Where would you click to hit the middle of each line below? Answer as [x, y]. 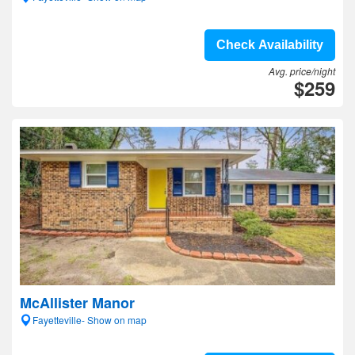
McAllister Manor [77, 303]
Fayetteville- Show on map [90, 320]
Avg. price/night [302, 71]
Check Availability [270, 45]
